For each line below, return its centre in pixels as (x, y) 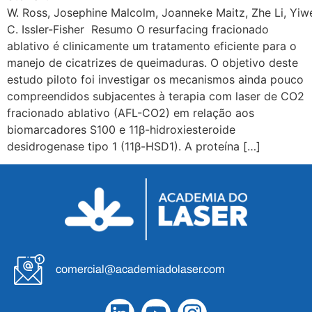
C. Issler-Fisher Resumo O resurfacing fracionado (138, 29)
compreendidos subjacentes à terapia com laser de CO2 (156, 96)
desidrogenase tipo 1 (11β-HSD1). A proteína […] (134, 146)
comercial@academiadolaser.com (140, 270)
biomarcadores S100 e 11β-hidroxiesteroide (121, 129)
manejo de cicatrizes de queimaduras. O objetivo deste (153, 62)
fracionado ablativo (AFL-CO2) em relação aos (131, 112)
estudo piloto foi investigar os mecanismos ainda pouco (155, 79)
